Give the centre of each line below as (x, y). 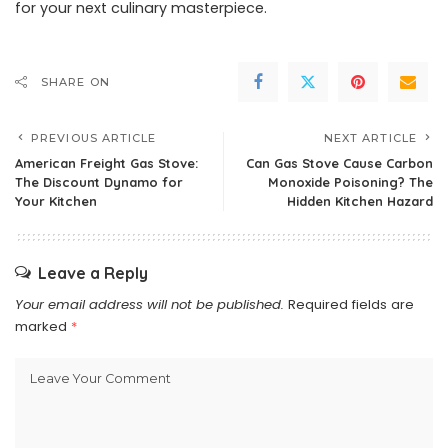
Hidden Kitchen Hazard (360, 201)
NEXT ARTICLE (370, 138)
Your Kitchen (56, 201)
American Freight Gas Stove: (106, 163)
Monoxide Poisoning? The (350, 182)
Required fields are (351, 304)
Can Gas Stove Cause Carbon (339, 163)
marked (43, 326)
